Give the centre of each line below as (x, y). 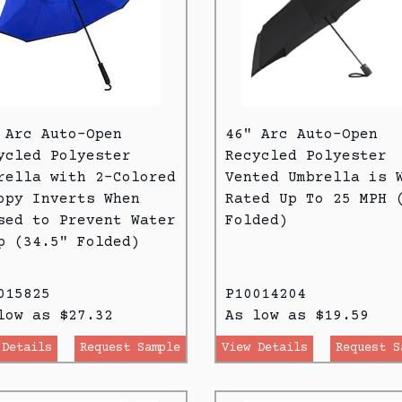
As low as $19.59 (297, 315)
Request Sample (130, 348)
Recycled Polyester (306, 156)
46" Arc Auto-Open (301, 134)
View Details (265, 348)
